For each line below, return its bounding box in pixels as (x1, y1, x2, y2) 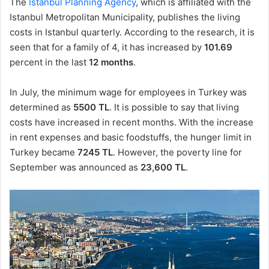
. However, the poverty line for (113, 146, 242, 158)
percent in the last (10, 56, 89, 68)
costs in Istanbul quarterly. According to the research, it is (10, 26, 255, 38)
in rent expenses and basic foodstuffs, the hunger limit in (10, 131, 252, 143)
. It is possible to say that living (109, 101, 239, 113)
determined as (10, 101, 73, 113)
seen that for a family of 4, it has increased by (10, 41, 204, 53)
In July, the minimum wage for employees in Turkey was (10, 86, 247, 98)
